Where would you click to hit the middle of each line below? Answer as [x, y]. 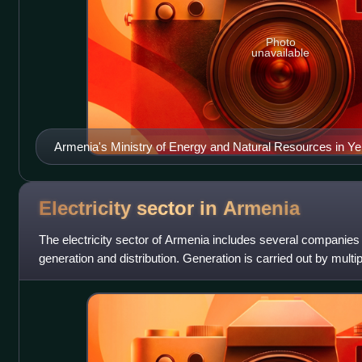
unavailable [281, 53]
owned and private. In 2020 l [112, 276]
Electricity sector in [130, 208]
